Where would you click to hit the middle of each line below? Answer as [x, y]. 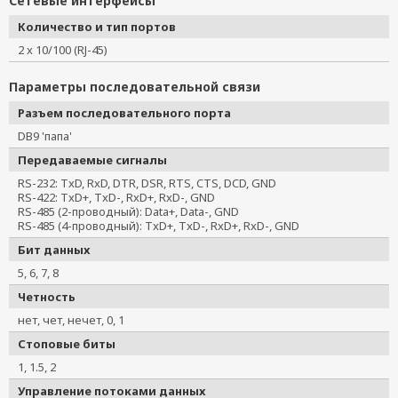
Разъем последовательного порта [124, 113]
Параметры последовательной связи [135, 87]
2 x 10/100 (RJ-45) [68, 50]
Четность [47, 297]
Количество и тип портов [97, 27]
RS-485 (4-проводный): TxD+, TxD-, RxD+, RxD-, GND [164, 226]
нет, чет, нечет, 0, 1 [77, 320]
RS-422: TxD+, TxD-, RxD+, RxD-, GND [122, 197]
